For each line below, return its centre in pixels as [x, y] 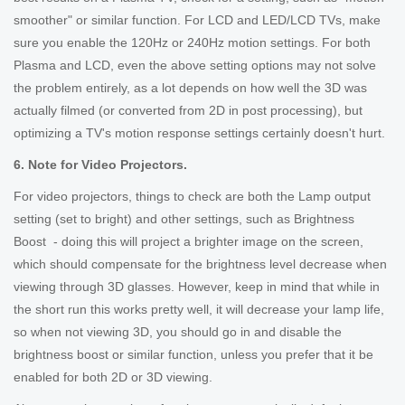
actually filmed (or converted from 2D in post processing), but [188, 110]
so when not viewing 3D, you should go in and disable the [178, 332]
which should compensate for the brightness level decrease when [200, 264]
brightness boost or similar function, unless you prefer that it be [193, 354]
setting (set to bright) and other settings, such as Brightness [184, 219]
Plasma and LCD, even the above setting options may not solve [195, 65]
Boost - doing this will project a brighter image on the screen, [188, 241]
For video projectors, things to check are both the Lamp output [192, 196]
